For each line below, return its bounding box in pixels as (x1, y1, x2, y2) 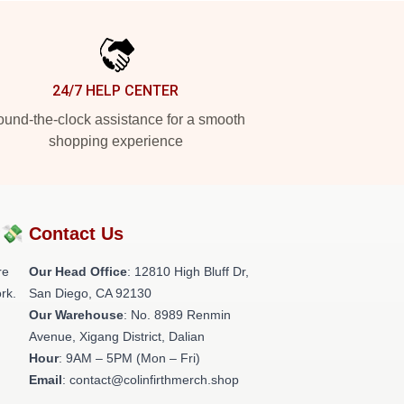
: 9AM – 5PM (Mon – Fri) (59, 351, 200, 365)
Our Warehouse (29, 308, 124, 322)
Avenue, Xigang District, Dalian (29, 329, 205, 344)
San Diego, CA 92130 (29, 286, 151, 300)
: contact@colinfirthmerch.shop (62, 372, 239, 387)
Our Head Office (29, 264, 127, 279)
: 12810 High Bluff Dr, (127, 264, 249, 279)
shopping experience (48, 133, 183, 149)
